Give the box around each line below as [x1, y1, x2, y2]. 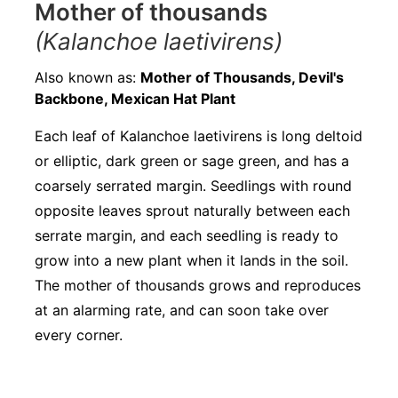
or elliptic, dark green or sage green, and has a [35, 151, 349, 170]
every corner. [35, 325, 123, 344]
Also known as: [35, 68, 140, 86]
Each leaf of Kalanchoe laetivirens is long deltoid [35, 126, 362, 145]
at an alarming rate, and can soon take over [35, 300, 329, 319]
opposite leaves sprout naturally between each [35, 201, 350, 219]
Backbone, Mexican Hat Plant [35, 89, 235, 107]
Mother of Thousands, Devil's [140, 68, 344, 86]
